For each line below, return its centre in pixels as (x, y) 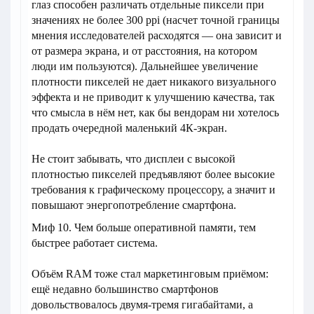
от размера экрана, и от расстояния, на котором (144, 50)
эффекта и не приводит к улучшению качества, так (153, 97)
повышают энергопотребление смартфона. (134, 205)
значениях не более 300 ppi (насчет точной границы (156, 20)
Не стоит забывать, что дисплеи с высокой (134, 158)
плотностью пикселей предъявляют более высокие (153, 174)
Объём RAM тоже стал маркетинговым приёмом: (150, 273)
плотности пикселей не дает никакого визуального (154, 81)
